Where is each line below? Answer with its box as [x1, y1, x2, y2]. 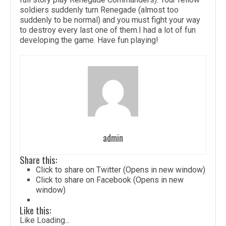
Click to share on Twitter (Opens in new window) [36, 165, 205, 175]
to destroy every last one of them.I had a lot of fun [20, 25, 196, 35]
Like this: [20, 203, 51, 217]
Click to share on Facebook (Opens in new [36, 175, 184, 185]
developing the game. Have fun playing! [20, 35, 158, 45]
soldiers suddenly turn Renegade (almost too [20, 5, 179, 15]
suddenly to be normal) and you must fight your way [20, 15, 200, 25]
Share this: [20, 153, 58, 167]
